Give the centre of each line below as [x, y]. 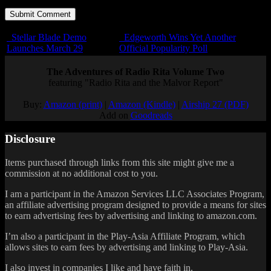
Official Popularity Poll [163, 48]
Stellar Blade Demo [48, 38]
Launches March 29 [45, 48]
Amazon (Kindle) [142, 105]
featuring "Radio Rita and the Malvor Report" [135, 83]
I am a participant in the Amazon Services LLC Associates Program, [135, 194]
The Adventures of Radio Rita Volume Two [135, 72]
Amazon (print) [73, 105]
